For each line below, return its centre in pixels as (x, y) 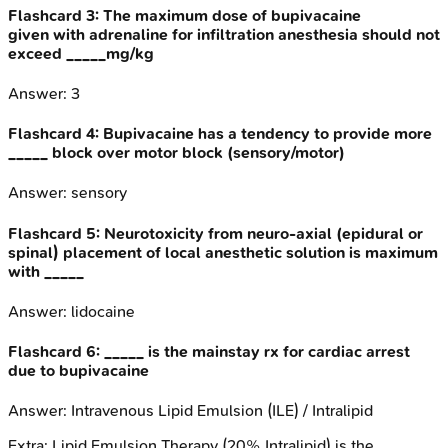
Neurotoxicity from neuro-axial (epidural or (263, 233)
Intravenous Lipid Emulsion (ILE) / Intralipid (222, 411)
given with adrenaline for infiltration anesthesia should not (224, 34)
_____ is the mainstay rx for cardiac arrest (257, 352)
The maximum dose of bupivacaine (232, 15)
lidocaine (103, 311)
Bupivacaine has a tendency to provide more (267, 134)
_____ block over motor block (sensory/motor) (176, 153)
